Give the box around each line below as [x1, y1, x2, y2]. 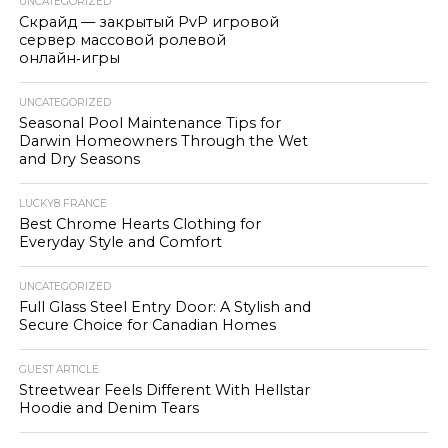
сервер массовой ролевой [18, 31, 226, 49]
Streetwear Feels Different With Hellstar [18, 381, 310, 399]
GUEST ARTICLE [18, 363, 99, 376]
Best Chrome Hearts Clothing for [18, 215, 261, 233]
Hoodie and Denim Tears [18, 399, 199, 417]
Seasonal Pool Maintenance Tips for [18, 114, 281, 132]
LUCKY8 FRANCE [18, 197, 107, 210]
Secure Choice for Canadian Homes [18, 316, 276, 334]
